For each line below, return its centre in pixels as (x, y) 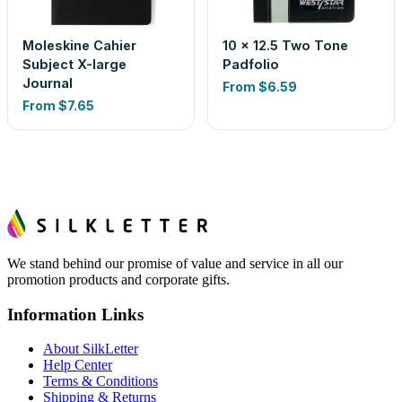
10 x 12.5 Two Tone (285, 45)
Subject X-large (74, 64)
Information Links (75, 314)
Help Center (78, 365)
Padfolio (251, 64)
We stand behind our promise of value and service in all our (175, 263)
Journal (48, 83)
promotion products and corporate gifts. (118, 280)
